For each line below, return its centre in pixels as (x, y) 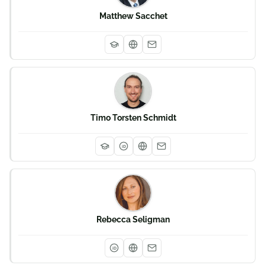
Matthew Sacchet (133, 16)
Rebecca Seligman (133, 219)
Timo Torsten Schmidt (133, 118)
